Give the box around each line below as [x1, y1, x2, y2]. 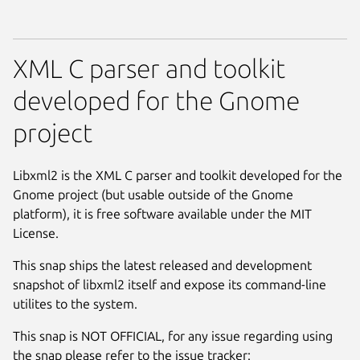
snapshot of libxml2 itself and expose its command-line [13, 276, 326, 292]
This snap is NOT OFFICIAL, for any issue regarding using [13, 328, 333, 343]
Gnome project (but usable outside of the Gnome [13, 186, 293, 202]
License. [13, 225, 59, 240]
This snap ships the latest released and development [13, 257, 312, 272]
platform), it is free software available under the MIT [13, 206, 312, 221]
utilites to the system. [13, 296, 137, 311]
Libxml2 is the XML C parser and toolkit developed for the [13, 167, 342, 182]
